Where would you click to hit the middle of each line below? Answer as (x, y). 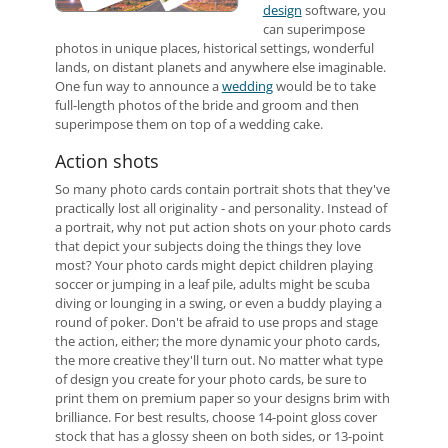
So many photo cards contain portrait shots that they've (222, 189)
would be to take (324, 86)
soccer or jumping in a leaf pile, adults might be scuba (212, 284)
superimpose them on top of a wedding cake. (188, 124)
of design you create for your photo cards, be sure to (210, 379)
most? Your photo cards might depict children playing (213, 265)
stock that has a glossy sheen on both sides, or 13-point (219, 436)
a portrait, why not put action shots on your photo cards (222, 227)
